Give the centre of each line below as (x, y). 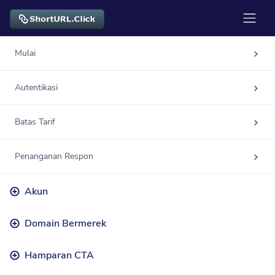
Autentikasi (36, 88)
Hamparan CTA (59, 255)
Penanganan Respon (54, 157)
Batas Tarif (35, 122)
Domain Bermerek (65, 224)
